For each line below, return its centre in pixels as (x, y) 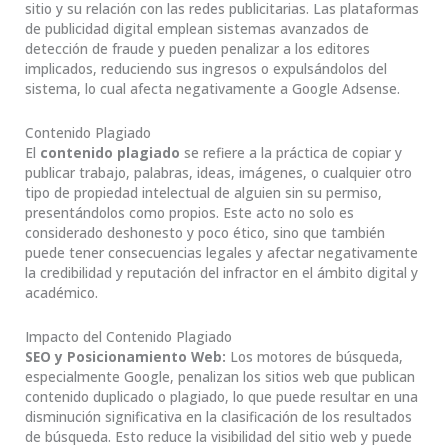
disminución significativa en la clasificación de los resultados (218, 416)
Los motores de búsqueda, (314, 356)
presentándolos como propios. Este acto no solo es (189, 212)
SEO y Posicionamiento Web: (125, 356)
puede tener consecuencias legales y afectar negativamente (221, 252)
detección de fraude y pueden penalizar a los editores (197, 48)
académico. (61, 292)
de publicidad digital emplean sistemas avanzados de (197, 28)
